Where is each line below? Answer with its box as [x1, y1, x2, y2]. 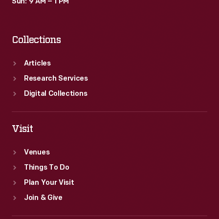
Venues [24, 149, 50, 156]
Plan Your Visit [24, 179, 74, 187]
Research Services [24, 75, 88, 83]
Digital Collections [24, 90, 88, 98]
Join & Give [24, 195, 63, 202]
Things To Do [24, 164, 69, 172]
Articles [24, 60, 51, 67]
